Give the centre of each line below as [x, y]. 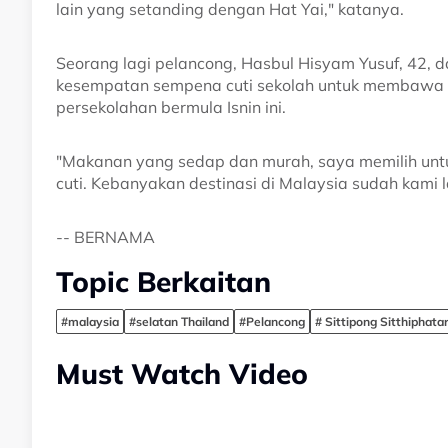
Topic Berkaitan [163, 281]
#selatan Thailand [179, 321]
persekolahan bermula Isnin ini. [171, 106]
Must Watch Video [182, 373]
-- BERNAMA [105, 236]
